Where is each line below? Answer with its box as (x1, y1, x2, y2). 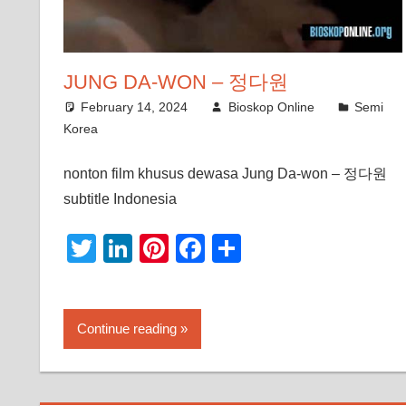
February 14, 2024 (81, 99, 188, 114)
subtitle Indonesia (63, 190, 177, 207)
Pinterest (168, 231, 284, 265)
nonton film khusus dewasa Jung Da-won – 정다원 (63, 165, 387, 181)
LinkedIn (131, 231, 243, 265)
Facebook (204, 231, 333, 265)
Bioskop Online (227, 99, 314, 114)
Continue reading (76, 320, 177, 336)
